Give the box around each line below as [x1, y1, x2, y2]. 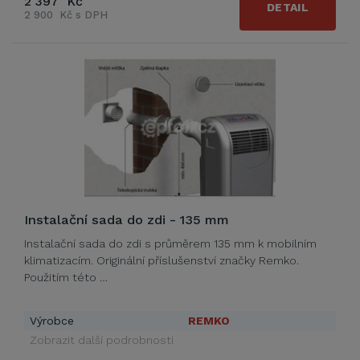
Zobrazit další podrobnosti [30, 333, 174, 346]
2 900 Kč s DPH [24, 9, 108, 21]
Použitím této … [24, 271, 108, 284]
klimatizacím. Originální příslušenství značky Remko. [24, 254, 299, 267]
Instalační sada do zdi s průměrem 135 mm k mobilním [24, 237, 317, 250]
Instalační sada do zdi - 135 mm [24, 212, 229, 227]
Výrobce [30, 314, 74, 327]
